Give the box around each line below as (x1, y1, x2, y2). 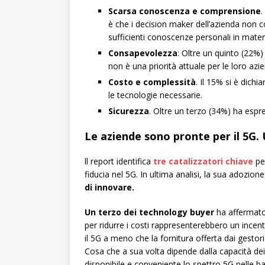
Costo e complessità (108, 76, 196, 88)
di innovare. (85, 182, 134, 193)
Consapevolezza (108, 47, 177, 59)
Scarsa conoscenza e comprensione (108, 5, 261, 17)
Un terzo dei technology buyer (85, 206, 214, 218)
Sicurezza (108, 105, 149, 117)
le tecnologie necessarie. (108, 89, 202, 101)
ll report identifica (85, 156, 153, 167)
